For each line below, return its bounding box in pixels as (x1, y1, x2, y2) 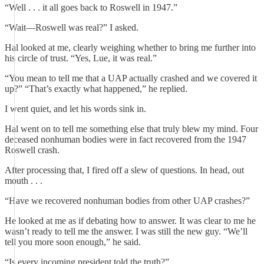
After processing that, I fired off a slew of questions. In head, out (5, 165, 244, 175)
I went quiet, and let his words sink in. (5, 104, 146, 114)
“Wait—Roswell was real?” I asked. (5, 22, 138, 32)
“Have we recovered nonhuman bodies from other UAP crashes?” (5, 196, 250, 206)
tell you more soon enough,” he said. (5, 237, 141, 247)
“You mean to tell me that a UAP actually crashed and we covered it (5, 73, 257, 83)
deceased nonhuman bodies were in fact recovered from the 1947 (5, 134, 246, 144)
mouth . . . (5, 176, 42, 186)
